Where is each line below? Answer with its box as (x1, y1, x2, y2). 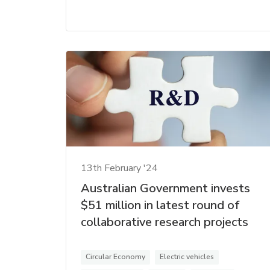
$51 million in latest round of (81, 197, 240, 214)
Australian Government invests (81, 180, 250, 197)
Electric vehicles (160, 252, 214, 262)
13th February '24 (81, 162, 158, 175)
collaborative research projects (81, 214, 248, 231)
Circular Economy (86, 252, 145, 262)
